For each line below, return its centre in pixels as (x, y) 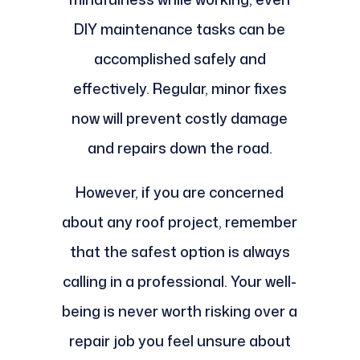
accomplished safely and (180, 59)
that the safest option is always (180, 252)
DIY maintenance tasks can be (180, 29)
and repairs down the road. (180, 148)
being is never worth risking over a (180, 311)
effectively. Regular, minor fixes (180, 89)
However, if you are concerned (180, 192)
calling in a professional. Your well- (180, 282)
